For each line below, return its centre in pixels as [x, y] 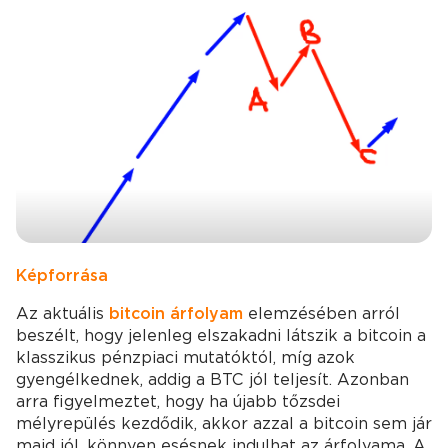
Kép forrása [62, 276]
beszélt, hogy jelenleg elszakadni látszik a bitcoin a [221, 336]
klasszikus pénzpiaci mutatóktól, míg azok [185, 358]
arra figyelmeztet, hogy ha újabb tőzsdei [178, 402]
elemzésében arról [321, 314]
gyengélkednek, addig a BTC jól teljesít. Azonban [212, 380]
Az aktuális [62, 314]
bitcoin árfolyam [176, 314]
